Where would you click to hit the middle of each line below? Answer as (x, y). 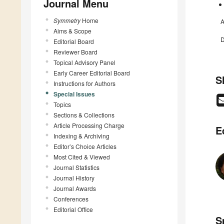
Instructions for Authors (84, 83)
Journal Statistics (76, 167)
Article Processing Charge (89, 125)
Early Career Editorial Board (92, 72)
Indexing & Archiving (81, 135)
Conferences (71, 198)
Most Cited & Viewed (82, 156)
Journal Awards (75, 188)
